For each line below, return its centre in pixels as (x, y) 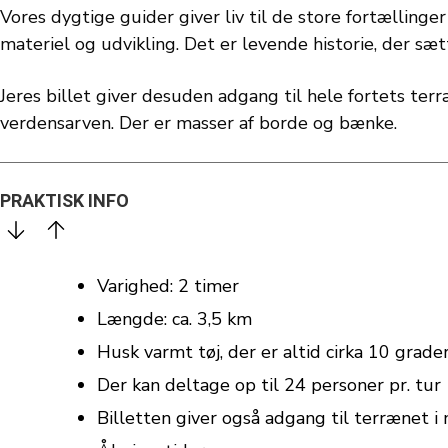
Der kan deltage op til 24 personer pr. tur (269, 385)
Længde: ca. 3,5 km (174, 319)
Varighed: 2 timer (168, 286)
